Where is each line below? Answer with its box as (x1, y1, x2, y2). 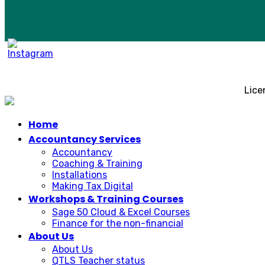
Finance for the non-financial (52, 218, 183, 230)
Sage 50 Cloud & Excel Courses (52, 206, 190, 218)
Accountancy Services (28, 132, 141, 147)
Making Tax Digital (52, 180, 133, 192)
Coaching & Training (52, 158, 143, 170)
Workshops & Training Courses (28, 192, 183, 206)
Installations (52, 169, 107, 181)
